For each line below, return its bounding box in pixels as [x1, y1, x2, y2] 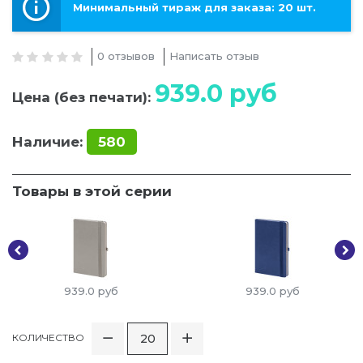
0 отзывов [97, 49, 156, 63]
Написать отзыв [169, 49, 260, 63]
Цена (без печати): [12, 89, 155, 106]
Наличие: [12, 134, 83, 151]
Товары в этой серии [12, 183, 172, 200]
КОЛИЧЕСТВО [12, 331, 84, 344]
